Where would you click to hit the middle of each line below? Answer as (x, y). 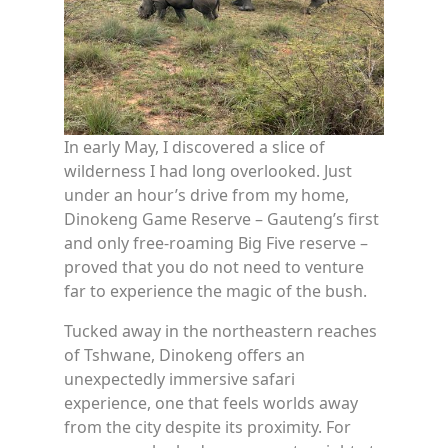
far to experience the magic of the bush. (215, 291)
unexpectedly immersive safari (179, 379)
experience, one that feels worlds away (211, 403)
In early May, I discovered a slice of (194, 147)
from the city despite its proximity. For (207, 427)
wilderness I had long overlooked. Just (208, 171)
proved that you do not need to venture (214, 267)
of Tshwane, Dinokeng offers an (184, 355)
